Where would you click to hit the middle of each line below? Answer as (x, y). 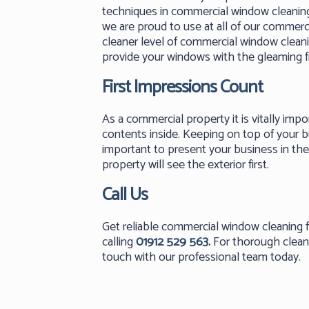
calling (119, 242)
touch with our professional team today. (202, 257)
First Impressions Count (183, 87)
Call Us (125, 195)
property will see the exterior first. (186, 165)
